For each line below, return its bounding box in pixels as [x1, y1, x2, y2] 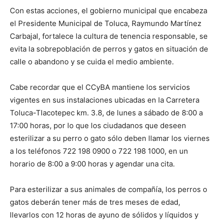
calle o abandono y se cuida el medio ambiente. [10, 56, 174, 66]
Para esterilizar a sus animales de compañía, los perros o [10, 184, 207, 194]
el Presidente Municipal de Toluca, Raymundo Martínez [10, 18, 201, 28]
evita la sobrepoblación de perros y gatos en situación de [10, 44, 208, 54]
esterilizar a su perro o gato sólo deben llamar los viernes [10, 133, 210, 143]
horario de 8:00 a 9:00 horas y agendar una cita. [10, 159, 175, 168]
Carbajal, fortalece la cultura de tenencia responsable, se [10, 31, 208, 41]
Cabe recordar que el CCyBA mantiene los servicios [10, 82, 190, 92]
